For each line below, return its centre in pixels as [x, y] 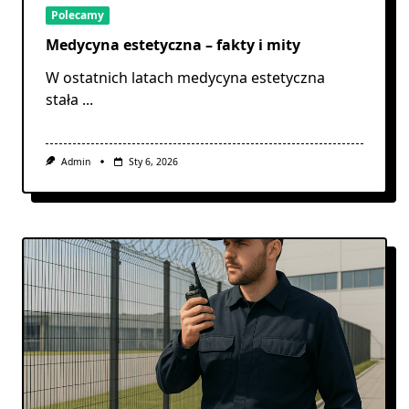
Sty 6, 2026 [153, 162]
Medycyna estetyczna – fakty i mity [173, 45]
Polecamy [78, 15]
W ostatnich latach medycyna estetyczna [185, 78]
